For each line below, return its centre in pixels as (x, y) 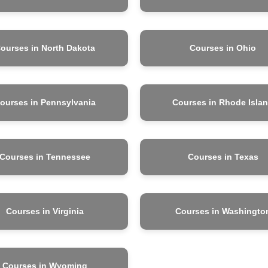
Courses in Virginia (45, 211)
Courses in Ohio (223, 48)
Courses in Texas (223, 156)
